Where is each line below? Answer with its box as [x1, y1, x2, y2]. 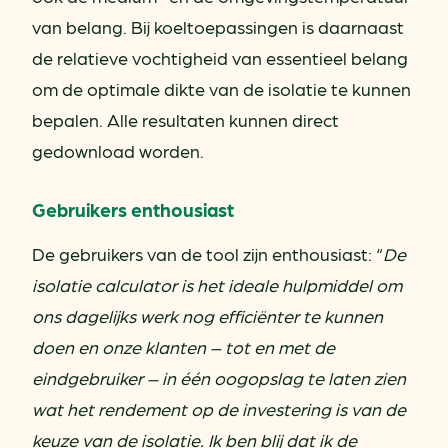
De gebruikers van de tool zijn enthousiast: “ [32, 242, 383, 264]
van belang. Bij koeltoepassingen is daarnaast [32, 15, 404, 37]
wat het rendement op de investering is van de [32, 397, 406, 419]
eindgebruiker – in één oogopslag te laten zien [32, 366, 406, 388]
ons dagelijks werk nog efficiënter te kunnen [32, 304, 383, 326]
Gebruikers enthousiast [32, 197, 234, 220]
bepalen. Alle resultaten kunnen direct [32, 108, 339, 130]
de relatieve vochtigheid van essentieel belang [32, 46, 408, 68]
